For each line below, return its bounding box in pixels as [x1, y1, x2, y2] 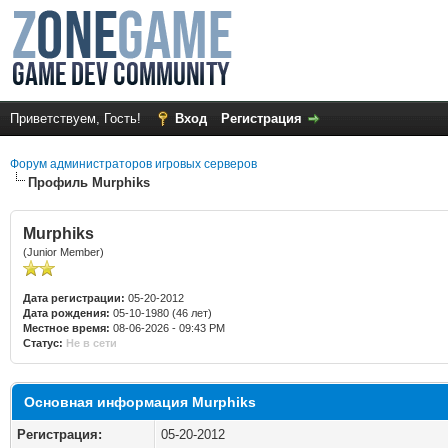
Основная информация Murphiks [24, 394, 256, 410]
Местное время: [23, 322, 110, 334]
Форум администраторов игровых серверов [10, 157, 257, 171]
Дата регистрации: [23, 292, 125, 304]
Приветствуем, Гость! [10, 111, 145, 126]
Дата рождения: [23, 307, 110, 319]
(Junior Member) [23, 246, 104, 258]
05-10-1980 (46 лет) [110, 307, 212, 319]
